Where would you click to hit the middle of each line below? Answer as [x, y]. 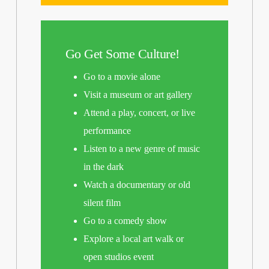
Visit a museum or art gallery [138, 95]
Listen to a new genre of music [141, 149]
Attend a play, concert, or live [139, 113]
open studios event [118, 257]
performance [107, 131]
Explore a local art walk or [133, 239]
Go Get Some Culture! [122, 54]
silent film [102, 203]
